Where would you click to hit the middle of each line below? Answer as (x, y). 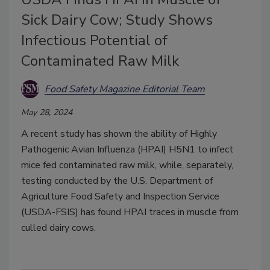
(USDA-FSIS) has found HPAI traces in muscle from (130, 212)
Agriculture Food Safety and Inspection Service (120, 196)
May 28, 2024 (47, 112)
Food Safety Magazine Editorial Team (125, 89)
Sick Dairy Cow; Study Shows (117, 20)
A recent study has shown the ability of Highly (119, 134)
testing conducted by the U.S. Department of (117, 181)
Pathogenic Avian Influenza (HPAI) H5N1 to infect (127, 149)
